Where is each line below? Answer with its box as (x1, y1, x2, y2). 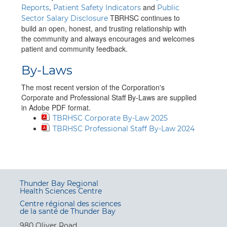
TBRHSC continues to (108, 13, 180, 23)
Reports (21, 3, 49, 13)
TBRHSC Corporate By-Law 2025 (53, 113, 168, 123)
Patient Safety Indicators (53, 3, 141, 13)
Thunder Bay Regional (20, 179, 98, 188)
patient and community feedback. (21, 44, 128, 54)
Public (157, 3, 179, 13)
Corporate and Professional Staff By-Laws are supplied (21, 92, 197, 103)
